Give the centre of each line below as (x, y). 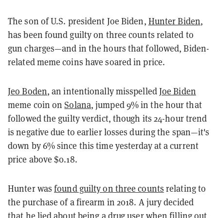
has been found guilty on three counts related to (101, 35)
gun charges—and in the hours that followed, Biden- (109, 48)
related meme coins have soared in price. (87, 62)
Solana (78, 105)
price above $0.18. (43, 159)
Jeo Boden (27, 91)
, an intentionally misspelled (103, 91)
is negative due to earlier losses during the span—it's (109, 132)
